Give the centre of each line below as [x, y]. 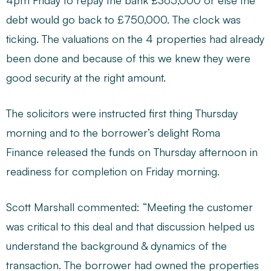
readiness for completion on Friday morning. [113, 171]
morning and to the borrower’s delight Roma [113, 132]
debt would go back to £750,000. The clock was [123, 19]
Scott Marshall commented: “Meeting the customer [129, 207]
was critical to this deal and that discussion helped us [130, 226]
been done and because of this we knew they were [128, 58]
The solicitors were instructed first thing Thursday [122, 113]
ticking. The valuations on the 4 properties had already [135, 39]
